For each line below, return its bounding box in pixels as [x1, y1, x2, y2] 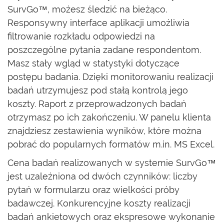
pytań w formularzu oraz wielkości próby [7, 184, 179, 195]
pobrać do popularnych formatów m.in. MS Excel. [7, 139, 214, 149]
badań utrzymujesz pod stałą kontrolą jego [7, 85, 188, 95]
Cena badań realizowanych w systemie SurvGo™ [7, 157, 216, 168]
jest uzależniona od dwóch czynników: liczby [7, 171, 197, 181]
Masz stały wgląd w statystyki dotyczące [7, 58, 179, 68]
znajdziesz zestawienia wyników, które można [7, 125, 201, 136]
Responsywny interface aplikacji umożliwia [7, 17, 189, 28]
